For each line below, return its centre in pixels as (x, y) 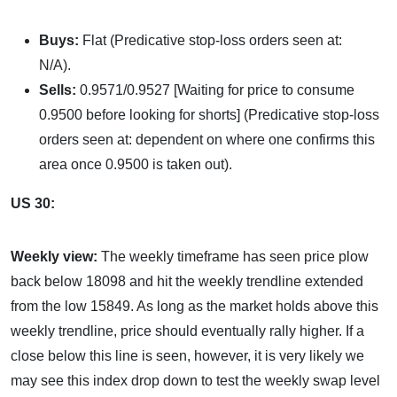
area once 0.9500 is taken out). (136, 164)
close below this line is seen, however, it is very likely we (187, 356)
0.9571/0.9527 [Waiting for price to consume (217, 90)
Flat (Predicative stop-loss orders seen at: (210, 40)
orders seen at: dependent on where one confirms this (207, 140)
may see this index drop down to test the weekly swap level (195, 381)
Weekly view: (56, 257)
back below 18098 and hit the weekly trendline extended (187, 281)
